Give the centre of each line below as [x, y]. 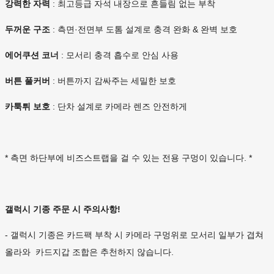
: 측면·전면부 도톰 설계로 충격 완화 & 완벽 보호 [144, 30]
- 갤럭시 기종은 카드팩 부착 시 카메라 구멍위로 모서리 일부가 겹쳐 [134, 235]
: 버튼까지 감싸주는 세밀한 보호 [113, 81]
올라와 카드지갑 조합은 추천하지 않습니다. [89, 252]
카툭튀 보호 [28, 107]
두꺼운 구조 [28, 30]
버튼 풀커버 [28, 81]
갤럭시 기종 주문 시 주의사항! [63, 209]
